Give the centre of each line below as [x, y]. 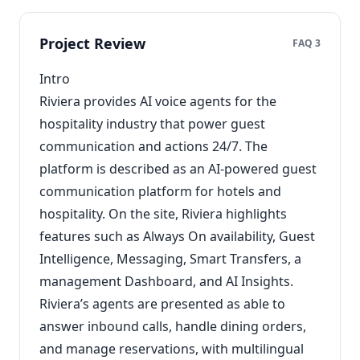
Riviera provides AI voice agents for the [158, 101]
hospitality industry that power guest [152, 124]
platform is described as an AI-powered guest [178, 169]
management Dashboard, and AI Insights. [166, 281]
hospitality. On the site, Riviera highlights [163, 214]
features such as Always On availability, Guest [177, 236]
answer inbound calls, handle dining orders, [173, 326]
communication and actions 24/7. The [153, 146]
